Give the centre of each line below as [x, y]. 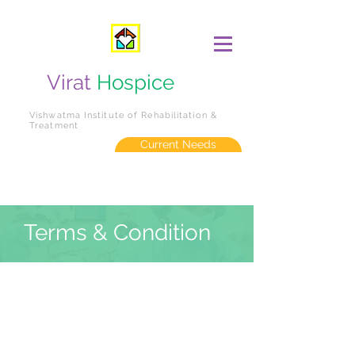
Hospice [136, 82]
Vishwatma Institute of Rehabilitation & [123, 115]
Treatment [54, 126]
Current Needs [178, 144]
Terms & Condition [117, 233]
